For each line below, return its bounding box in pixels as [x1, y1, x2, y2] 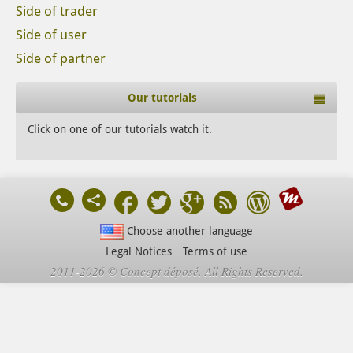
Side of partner [16, 50, 106, 66]
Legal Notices [106, 245, 172, 258]
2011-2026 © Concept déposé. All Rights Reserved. [50, 263, 303, 280]
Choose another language [123, 225, 253, 237]
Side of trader [16, 3, 98, 19]
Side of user [16, 27, 87, 43]
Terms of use [183, 245, 247, 258]
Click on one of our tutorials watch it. [28, 123, 212, 136]
